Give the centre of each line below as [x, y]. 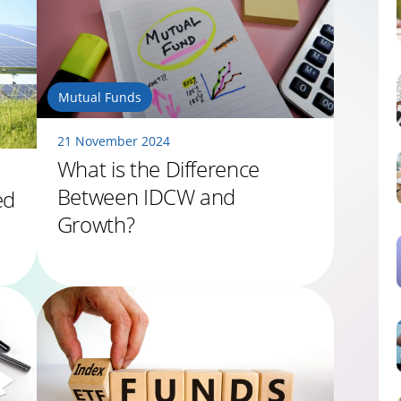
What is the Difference [158, 168]
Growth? [96, 224]
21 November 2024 [113, 141]
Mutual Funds [99, 97]
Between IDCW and [146, 196]
